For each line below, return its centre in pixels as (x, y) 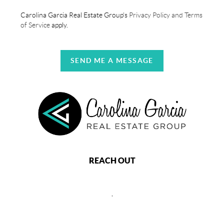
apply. (59, 25)
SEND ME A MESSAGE (112, 60)
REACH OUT (112, 161)
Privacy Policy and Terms (165, 15)
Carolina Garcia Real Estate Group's (74, 15)
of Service (35, 25)
